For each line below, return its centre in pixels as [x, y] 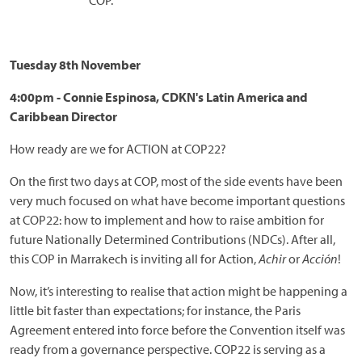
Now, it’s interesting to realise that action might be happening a [179, 291]
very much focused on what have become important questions [177, 200]
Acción [320, 259]
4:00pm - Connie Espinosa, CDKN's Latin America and [159, 97]
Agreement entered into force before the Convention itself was [177, 330]
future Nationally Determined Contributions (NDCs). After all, [173, 239]
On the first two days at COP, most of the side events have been [176, 181]
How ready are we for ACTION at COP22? [118, 149]
